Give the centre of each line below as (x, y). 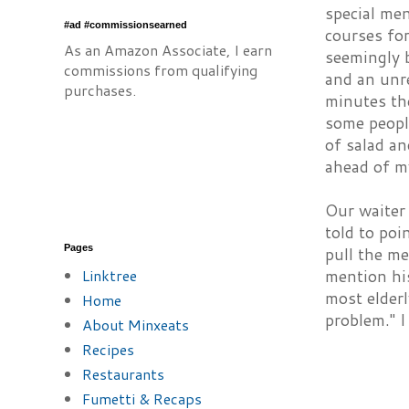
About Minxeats (136, 325)
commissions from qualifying (161, 70)
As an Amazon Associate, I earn (168, 50)
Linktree (110, 275)
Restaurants (123, 374)
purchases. (100, 90)
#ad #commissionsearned (126, 25)
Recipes (108, 349)
